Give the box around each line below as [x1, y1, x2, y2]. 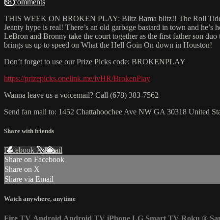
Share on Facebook [4, 155, 64, 164]
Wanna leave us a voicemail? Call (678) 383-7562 [4, 90, 159, 99]
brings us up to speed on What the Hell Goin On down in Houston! [4, 40, 212, 49]
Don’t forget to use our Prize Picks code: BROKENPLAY [4, 57, 186, 66]
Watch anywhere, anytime [4, 195, 76, 203]
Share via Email [4, 175, 54, 184]
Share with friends [4, 127, 54, 135]
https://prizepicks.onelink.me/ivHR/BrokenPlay [4, 74, 150, 82]
